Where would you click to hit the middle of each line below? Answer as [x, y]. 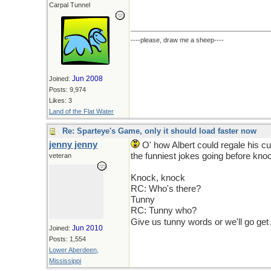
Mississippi [65, 261]
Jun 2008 [87, 79]
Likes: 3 [60, 100]
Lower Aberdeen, [74, 250]
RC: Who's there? [166, 189]
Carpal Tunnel [70, 5]
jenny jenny [73, 145]
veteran [60, 155]
